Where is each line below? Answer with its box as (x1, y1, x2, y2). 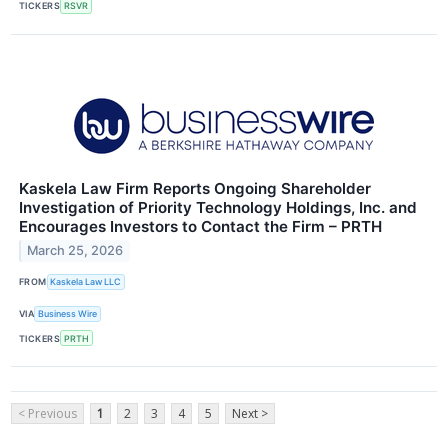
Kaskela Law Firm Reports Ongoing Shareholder (19, 178, 371, 198)
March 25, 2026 (27, 243, 124, 259)
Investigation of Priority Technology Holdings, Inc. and (19, 197, 417, 217)
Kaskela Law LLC (50, 276, 122, 288)
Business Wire (38, 308, 98, 320)
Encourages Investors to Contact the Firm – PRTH (19, 216, 382, 236)
